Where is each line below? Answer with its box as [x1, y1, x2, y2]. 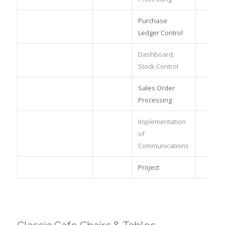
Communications [138, 141, 189, 150]
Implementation [138, 117, 186, 126]
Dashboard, [138, 49, 174, 59]
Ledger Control [138, 28, 183, 37]
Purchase [138, 16, 167, 25]
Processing [138, 95, 172, 104]
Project [138, 162, 159, 172]
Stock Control [138, 61, 178, 71]
